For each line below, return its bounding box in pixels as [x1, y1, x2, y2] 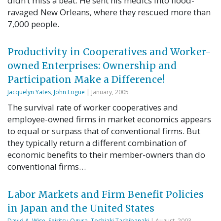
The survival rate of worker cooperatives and [7, 102, 178, 113]
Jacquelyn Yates [7, 87, 51, 96]
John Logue [54, 87, 85, 96]
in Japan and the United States [7, 202, 157, 215]
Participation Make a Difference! [7, 74, 167, 85]
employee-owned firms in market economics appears [7, 113, 211, 125]
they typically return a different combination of [7, 137, 186, 149]
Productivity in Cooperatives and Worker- [7, 46, 211, 58]
